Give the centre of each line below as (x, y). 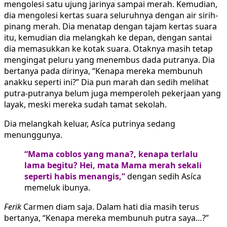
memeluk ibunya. (57, 188)
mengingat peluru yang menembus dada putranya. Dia (109, 60)
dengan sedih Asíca (163, 177)
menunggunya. (33, 135)
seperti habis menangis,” (75, 177)
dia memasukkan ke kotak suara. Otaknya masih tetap (108, 49)
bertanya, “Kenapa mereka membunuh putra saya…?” (106, 218)
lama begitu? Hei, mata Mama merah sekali (113, 165)
